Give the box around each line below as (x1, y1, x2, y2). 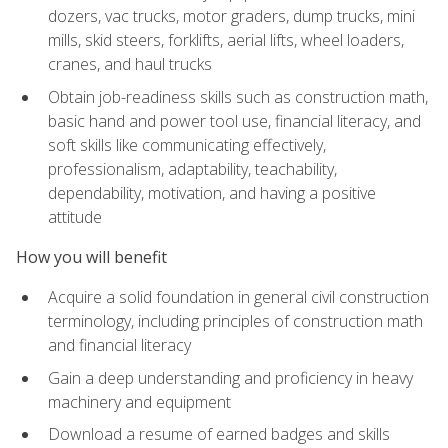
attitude (48, 205, 102, 228)
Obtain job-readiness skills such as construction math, (48, 85, 428, 108)
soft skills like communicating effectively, (48, 133, 326, 156)
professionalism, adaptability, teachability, (48, 157, 337, 180)
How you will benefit (16, 245, 167, 268)
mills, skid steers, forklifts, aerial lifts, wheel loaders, (48, 29, 404, 52)
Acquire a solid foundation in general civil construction (48, 286, 429, 309)
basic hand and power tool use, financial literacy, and (48, 109, 421, 132)
